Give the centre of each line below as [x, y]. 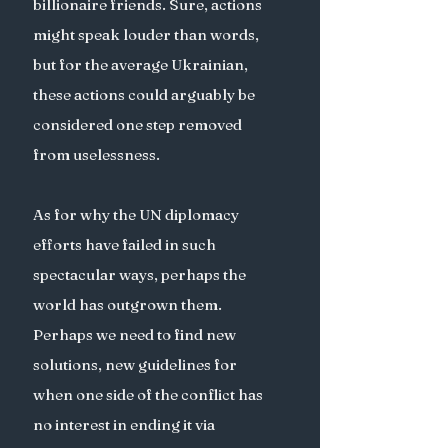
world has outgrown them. [129, 304]
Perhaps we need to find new [136, 334]
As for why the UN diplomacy [137, 214]
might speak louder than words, [147, 34]
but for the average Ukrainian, [142, 64]
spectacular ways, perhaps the [141, 274]
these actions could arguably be [145, 94]
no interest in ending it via [125, 424]
